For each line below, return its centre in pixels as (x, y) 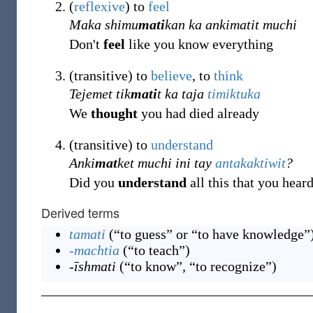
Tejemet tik (100, 94)
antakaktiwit (250, 163)
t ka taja (182, 94)
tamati (87, 234)
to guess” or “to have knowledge (212, 234)
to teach (156, 250)
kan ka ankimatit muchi (231, 24)
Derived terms (80, 212)
